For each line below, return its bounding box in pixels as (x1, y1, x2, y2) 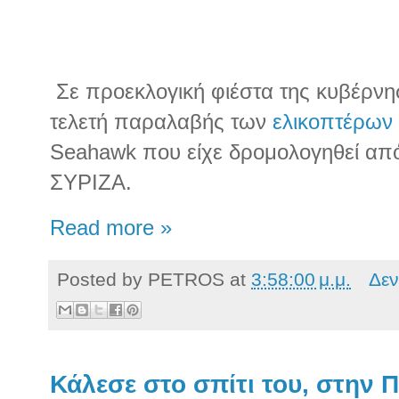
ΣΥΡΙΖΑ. (50, 170, 132, 195)
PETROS (148, 268, 224, 289)
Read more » (50, 216, 172, 240)
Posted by (57, 268, 148, 289)
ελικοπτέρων (273, 110, 393, 134)
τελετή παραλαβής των (50, 110, 273, 134)
